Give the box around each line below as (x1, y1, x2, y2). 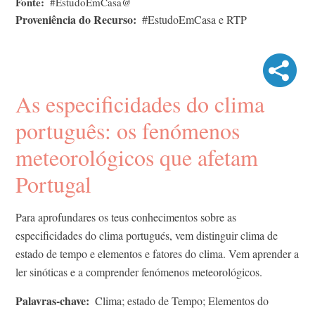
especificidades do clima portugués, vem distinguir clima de (15, 227, 278, 243)
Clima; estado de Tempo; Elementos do (95, 292, 269, 308)
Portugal (15, 168, 91, 199)
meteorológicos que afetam (15, 141, 258, 172)
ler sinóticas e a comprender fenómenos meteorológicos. (15, 264, 262, 279)
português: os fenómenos (15, 115, 240, 146)
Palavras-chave (15, 292, 86, 309)
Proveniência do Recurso (15, 11, 133, 27)
